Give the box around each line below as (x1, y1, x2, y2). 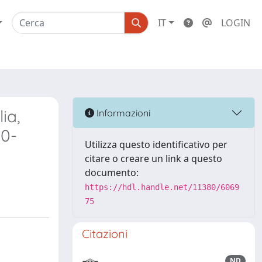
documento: (85, 166, 139, 179)
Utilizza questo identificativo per (85, 138, 227, 151)
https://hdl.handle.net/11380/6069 (85, 182, 239, 192)
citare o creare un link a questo (85, 152, 222, 165)
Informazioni (94, 106, 150, 119)
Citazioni (82, 226, 127, 241)
